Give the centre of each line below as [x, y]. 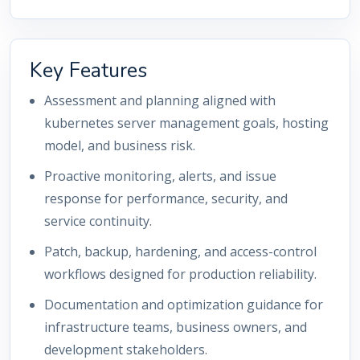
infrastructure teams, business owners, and [176, 327]
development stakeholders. [126, 350]
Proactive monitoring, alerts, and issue [160, 176]
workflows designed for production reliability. [180, 274]
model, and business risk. [120, 145]
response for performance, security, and [166, 198]
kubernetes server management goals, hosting [186, 123]
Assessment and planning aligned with [160, 100]
